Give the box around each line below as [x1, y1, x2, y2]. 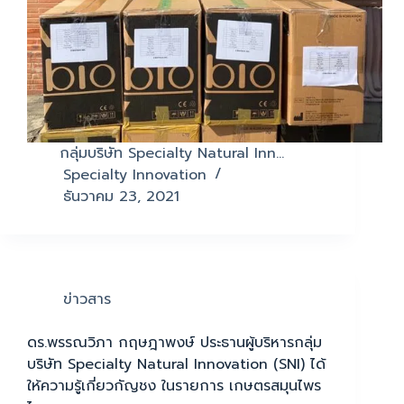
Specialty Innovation [63, 164, 207, 187]
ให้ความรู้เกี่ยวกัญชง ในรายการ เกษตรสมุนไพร [27, 375, 321, 398]
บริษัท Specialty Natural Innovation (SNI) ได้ [27, 353, 326, 376]
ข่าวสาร [63, 289, 111, 311]
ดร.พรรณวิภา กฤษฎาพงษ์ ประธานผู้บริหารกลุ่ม [27, 332, 322, 354]
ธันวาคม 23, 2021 [63, 186, 179, 208]
